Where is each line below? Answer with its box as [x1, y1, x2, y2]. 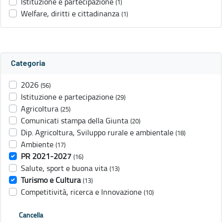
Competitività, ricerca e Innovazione [21, 186, 142, 198]
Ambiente [21, 139, 54, 150]
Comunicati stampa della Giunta [21, 115, 128, 126]
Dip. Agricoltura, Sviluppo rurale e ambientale [21, 127, 173, 138]
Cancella [19, 210, 43, 220]
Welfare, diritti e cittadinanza [21, 8, 119, 19]
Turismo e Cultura [21, 174, 81, 186]
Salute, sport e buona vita [21, 163, 108, 174]
